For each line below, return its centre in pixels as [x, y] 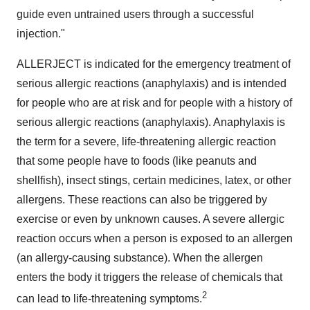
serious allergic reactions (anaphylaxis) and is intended [152, 84]
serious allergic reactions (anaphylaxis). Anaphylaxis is [151, 122]
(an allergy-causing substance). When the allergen [140, 258]
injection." [41, 34]
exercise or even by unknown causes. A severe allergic [151, 219]
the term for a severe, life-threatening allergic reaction [146, 142]
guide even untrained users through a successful [135, 15]
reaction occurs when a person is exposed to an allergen [155, 239]
